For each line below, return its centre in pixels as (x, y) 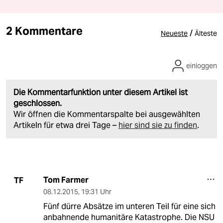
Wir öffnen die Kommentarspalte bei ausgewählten (107, 114)
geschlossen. (38, 104)
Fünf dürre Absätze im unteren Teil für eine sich (129, 207)
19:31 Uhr (96, 192)
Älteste (206, 34)
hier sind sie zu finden (158, 125)
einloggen (202, 66)
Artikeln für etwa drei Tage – (66, 125)
